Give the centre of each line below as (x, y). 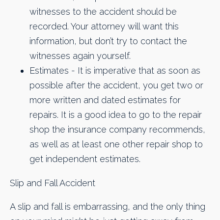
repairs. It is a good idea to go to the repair (116, 115)
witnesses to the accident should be (103, 12)
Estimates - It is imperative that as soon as (115, 71)
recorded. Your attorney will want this (104, 27)
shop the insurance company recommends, (117, 130)
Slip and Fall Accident (53, 183)
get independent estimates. (85, 159)
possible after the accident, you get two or (116, 85)
